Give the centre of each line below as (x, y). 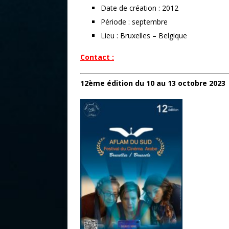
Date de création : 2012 (140, 8)
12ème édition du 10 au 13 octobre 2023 (153, 83)
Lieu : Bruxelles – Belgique (144, 35)
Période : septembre (134, 21)
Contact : (97, 57)
